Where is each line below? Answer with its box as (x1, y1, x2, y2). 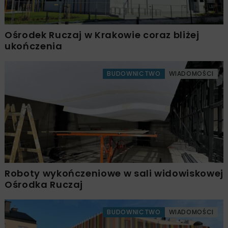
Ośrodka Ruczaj (5, 178, 83, 191)
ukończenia (5, 40, 63, 53)
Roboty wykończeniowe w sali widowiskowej (5, 167, 223, 180)
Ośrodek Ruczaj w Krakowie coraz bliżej (5, 28, 199, 42)
